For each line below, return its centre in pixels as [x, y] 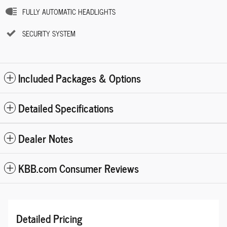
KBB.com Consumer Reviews [79, 168]
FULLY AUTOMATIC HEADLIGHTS [69, 12]
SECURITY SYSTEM [49, 33]
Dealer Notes [46, 138]
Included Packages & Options [80, 78]
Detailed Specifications [66, 107]
